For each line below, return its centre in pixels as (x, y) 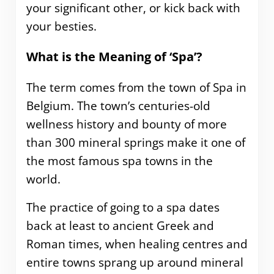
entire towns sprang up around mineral (135, 263)
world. (43, 180)
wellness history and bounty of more (126, 124)
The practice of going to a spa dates (123, 208)
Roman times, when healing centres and (137, 244)
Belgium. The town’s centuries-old (118, 106)
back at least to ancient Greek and (120, 226)
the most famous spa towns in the (119, 161)
